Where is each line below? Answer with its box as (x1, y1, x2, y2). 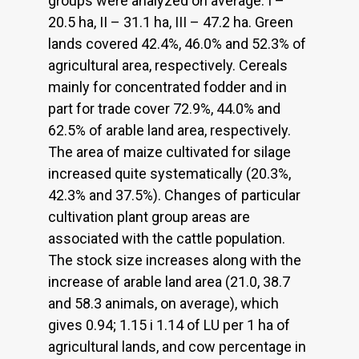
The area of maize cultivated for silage (48, 143, 291, 160)
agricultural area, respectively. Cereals (48, 56, 288, 74)
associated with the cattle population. (48, 229, 285, 247)
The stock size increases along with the (48, 251, 301, 268)
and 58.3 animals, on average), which (48, 294, 279, 312)
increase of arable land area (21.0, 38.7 (48, 272, 290, 290)
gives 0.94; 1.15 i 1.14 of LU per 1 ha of (48, 316, 290, 333)
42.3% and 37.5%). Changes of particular (48, 186, 301, 204)
